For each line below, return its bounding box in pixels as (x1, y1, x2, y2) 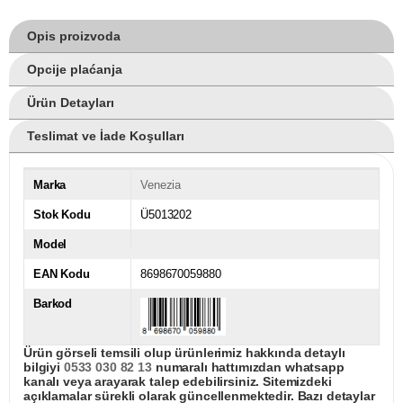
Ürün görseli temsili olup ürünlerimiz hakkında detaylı (23, 345, 345, 360)
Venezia (140, 177, 182, 192)
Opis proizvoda (27, 28, 121, 43)
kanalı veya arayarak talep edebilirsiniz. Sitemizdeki (23, 373, 332, 389)
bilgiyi (23, 359, 64, 374)
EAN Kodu (33, 266, 90, 281)
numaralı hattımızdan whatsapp (151, 359, 345, 374)
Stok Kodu (33, 207, 91, 221)
